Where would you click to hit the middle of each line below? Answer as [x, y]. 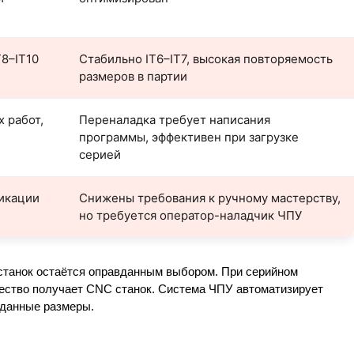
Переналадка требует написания [175, 120]
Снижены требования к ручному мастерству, [210, 198]
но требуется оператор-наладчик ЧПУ [190, 215]
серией [100, 154]
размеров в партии [133, 76]
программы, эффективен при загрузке [189, 137]
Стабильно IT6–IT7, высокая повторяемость [206, 59]
